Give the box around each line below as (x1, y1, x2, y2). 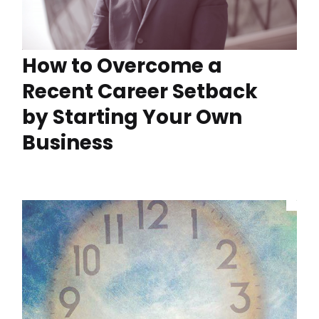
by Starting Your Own (22, 103, 242, 131)
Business (22, 128, 113, 157)
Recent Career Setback (22, 77, 258, 105)
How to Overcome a (22, 51, 222, 80)
